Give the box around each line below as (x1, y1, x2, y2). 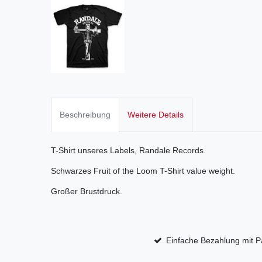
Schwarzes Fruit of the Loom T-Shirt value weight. (51, 166, 235, 176)
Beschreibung (60, 109, 111, 119)
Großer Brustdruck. (51, 187, 122, 196)
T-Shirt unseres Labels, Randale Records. (51, 146, 206, 156)
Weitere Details (127, 109, 184, 119)
